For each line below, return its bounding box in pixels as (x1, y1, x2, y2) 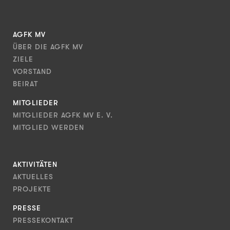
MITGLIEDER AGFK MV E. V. (13, 110, 113, 119)
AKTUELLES (13, 172, 53, 181)
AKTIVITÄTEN (13, 160, 57, 168)
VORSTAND (13, 67, 52, 75)
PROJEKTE (13, 184, 51, 193)
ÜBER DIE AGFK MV (13, 42, 83, 51)
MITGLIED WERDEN (13, 123, 84, 131)
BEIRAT (13, 79, 38, 88)
